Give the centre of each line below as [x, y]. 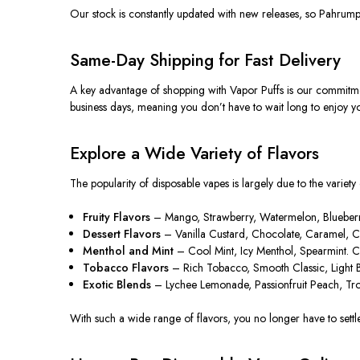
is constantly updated [167, 13]
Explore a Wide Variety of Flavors [194, 153]
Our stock [94, 13]
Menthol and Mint [129, 250]
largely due [268, 183]
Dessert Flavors [122, 233]
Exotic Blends [117, 284]
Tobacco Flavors [126, 267]
